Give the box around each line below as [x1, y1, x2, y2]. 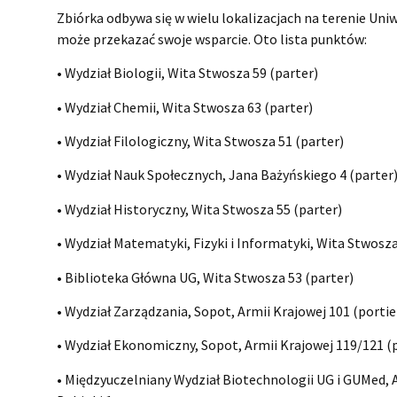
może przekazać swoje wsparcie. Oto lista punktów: [57, 29, 368, 48]
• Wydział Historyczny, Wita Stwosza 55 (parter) [57, 199, 343, 218]
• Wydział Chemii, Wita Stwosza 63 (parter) [57, 97, 314, 116]
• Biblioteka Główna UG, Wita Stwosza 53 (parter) [57, 268, 354, 286]
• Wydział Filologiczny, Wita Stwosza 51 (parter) [57, 132, 345, 151]
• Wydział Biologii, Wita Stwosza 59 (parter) [57, 64, 319, 82]
